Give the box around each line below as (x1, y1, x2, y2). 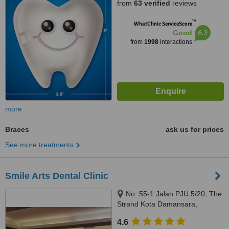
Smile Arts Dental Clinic (5, 171, 108, 181)
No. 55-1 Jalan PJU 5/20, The (126, 190, 222, 198)
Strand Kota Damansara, (117, 200, 197, 208)
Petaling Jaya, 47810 (117, 210, 185, 218)
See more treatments (5, 141, 74, 149)
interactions (158, 38, 192, 45)
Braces (5, 125, 29, 133)
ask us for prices (166, 125, 224, 133)
